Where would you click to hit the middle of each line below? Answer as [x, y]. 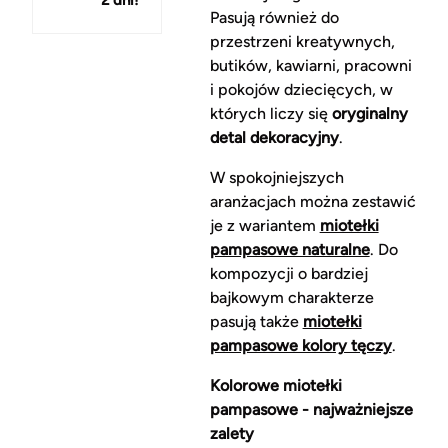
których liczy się [270, 114]
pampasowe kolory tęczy [300, 346]
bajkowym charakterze [291, 298]
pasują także [256, 322]
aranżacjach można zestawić [312, 202]
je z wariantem [264, 226]
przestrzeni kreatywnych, [302, 42]
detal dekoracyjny [274, 138]
